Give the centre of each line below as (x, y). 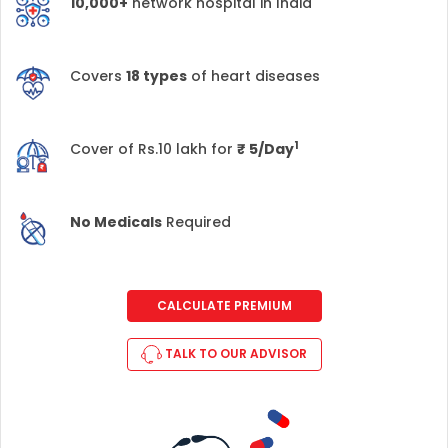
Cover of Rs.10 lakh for (153, 149)
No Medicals (116, 222)
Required (196, 222)
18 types (156, 76)
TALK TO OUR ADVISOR (236, 353)
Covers (98, 76)
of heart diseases (253, 76)
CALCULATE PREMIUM (224, 305)
